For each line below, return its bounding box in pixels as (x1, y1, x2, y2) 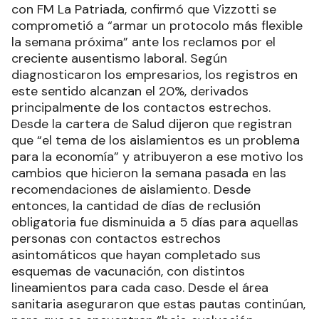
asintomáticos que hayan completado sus (11, 246, 261, 263)
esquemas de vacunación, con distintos (11, 262, 245, 280)
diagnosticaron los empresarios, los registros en (11, 66, 298, 83)
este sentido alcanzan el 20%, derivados (11, 82, 249, 100)
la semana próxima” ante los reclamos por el (11, 33, 276, 51)
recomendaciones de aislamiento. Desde (11, 180, 251, 198)
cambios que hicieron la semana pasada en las (11, 164, 286, 182)
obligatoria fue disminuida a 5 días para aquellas (11, 213, 298, 231)
